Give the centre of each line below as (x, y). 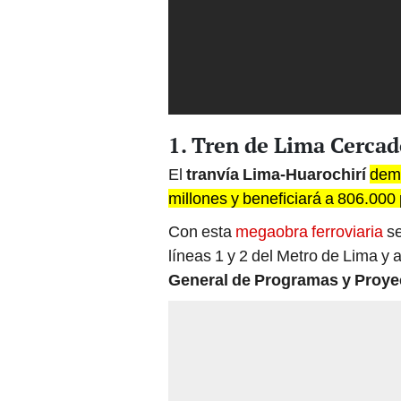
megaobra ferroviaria (309, 231)
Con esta (202, 231)
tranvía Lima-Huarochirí (276, 174)
